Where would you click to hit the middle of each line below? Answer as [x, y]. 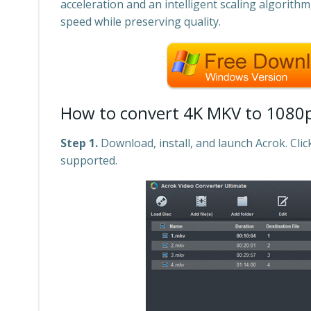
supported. [89, 160]
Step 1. [79, 143]
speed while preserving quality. [141, 22]
